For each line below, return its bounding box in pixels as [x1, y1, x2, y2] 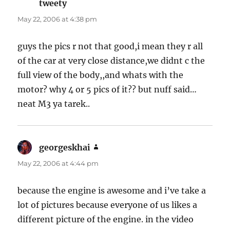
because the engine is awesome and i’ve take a [17, 185, 206, 196]
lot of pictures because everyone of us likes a [17, 199, 198, 210]
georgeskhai [39, 142, 91, 152]
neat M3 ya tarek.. [17, 98, 90, 109]
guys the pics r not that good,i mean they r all [17, 41, 203, 51]
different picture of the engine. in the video [17, 214, 194, 224]
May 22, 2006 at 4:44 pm [17, 159, 99, 167]
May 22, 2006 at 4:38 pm [17, 14, 98, 23]
